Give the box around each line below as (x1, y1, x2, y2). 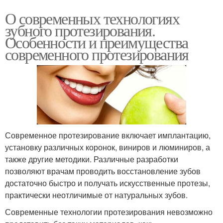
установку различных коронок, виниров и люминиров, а (5, 141, 210, 153)
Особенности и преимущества (5, 31, 188, 53)
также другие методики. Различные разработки (5, 153, 178, 165)
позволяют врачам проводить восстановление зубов (5, 165, 201, 177)
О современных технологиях (5, 7, 179, 29)
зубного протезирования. (5, 19, 155, 41)
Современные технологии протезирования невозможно (5, 206, 213, 218)
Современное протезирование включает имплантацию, (5, 129, 211, 141)
